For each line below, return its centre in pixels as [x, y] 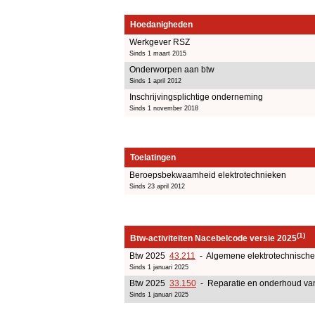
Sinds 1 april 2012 [155, 81]
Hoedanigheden [161, 24]
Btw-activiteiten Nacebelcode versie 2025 [213, 238]
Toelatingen [153, 157]
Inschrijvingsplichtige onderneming [196, 97]
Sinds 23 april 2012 [157, 186]
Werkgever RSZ [160, 42]
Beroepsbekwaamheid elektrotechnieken [208, 175]
